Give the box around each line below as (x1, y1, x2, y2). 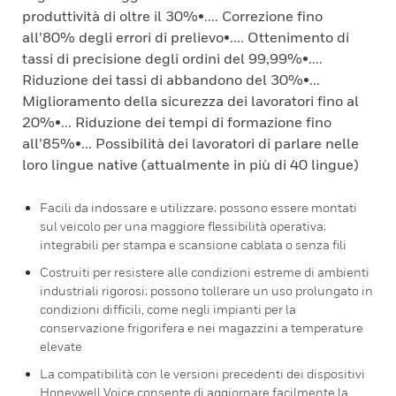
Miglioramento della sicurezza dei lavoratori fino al (22, 92, 359, 110)
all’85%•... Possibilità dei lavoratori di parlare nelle (22, 134, 359, 152)
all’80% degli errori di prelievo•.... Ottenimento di (22, 28, 349, 46)
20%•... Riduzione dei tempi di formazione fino (22, 113, 331, 131)
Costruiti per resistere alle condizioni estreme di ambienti (40, 264, 369, 279)
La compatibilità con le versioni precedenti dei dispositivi (40, 366, 365, 381)
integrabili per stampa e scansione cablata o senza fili (40, 237, 346, 252)
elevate (40, 339, 82, 354)
